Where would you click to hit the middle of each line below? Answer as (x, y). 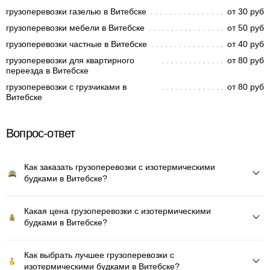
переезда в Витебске (47, 71)
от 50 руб (246, 28)
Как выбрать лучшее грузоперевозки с (99, 255)
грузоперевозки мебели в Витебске (75, 28)
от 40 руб (246, 44)
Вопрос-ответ (41, 133)
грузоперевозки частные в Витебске (77, 44)
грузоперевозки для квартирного (70, 60)
